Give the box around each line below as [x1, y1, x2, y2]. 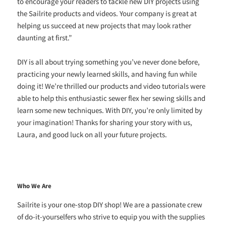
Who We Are [17, 182, 52, 190]
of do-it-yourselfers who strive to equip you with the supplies [17, 211, 205, 221]
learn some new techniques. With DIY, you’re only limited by [17, 105, 203, 116]
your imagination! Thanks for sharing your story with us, [17, 118, 193, 128]
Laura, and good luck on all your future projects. [17, 130, 167, 140]
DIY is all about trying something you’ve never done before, [17, 57, 200, 67]
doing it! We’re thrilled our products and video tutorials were [17, 81, 206, 91]
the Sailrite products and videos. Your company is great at [17, 9, 197, 19]
